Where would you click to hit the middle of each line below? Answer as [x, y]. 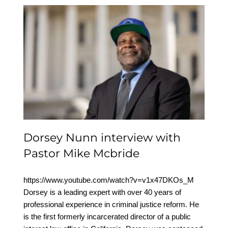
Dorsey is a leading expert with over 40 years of [102, 192]
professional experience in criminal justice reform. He [111, 205]
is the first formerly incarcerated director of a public [107, 217]
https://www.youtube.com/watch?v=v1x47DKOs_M [110, 180]
